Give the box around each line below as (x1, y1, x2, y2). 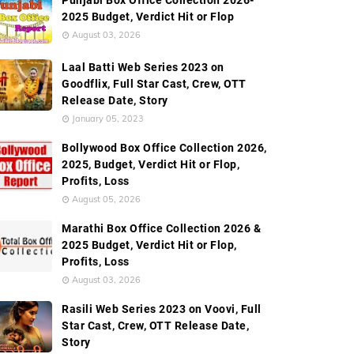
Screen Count (269, 47, 341, 62)
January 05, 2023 (72, 113, 144, 124)
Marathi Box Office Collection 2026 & (62, 222, 261, 235)
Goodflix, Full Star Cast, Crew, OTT (62, 77, 247, 90)
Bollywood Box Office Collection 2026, (62, 141, 267, 154)
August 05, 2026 (72, 194, 141, 205)
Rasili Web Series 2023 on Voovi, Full (62, 303, 262, 315)
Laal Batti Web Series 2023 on (62, 61, 224, 73)
